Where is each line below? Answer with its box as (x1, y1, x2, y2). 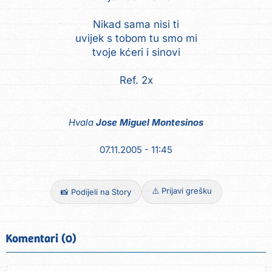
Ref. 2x (119, 73, 153, 86)
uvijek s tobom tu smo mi (75, 32, 197, 44)
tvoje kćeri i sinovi (92, 46, 180, 58)
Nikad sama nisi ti (93, 18, 179, 30)
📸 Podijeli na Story (60, 187, 131, 197)
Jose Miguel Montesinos (96, 117, 203, 129)
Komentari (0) (6, 231, 76, 246)
